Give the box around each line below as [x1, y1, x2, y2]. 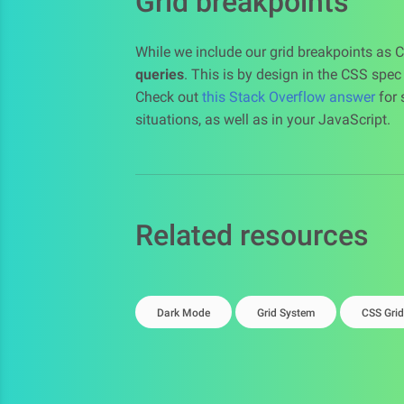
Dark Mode [157, 307, 210, 319]
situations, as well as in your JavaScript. [135, 111, 390, 128]
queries [135, 66, 184, 83]
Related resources [135, 218, 369, 252]
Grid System [257, 307, 315, 319]
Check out [135, 88, 202, 106]
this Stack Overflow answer [202, 88, 375, 106]
